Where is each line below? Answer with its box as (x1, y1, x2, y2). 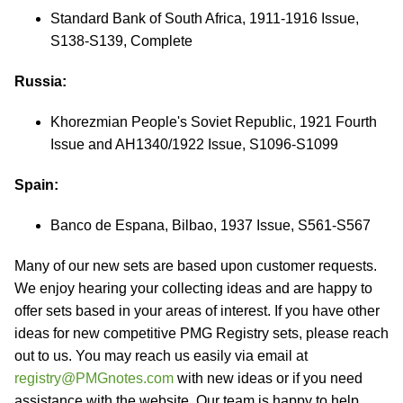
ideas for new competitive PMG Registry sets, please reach (14, 326, 389, 341)
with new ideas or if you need (174, 371, 363, 386)
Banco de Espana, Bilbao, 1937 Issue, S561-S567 (50, 218, 371, 233)
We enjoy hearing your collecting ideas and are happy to (14, 281, 372, 296)
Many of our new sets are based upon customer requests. (14, 258, 377, 273)
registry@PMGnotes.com (14, 371, 174, 386)
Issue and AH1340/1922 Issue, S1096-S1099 (50, 137, 338, 152)
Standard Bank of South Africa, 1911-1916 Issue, (50, 11, 359, 26)
